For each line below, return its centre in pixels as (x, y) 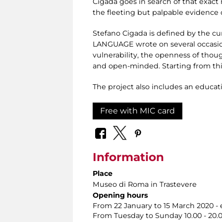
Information (128, 157)
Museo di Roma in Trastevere (145, 185)
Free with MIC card (138, 111)
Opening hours (120, 195)
